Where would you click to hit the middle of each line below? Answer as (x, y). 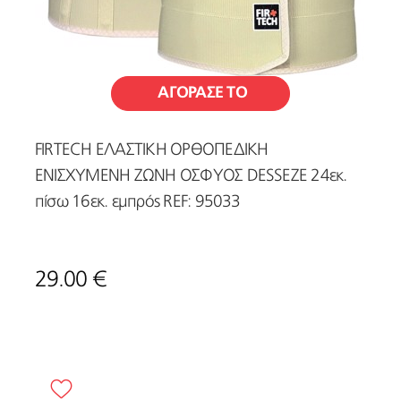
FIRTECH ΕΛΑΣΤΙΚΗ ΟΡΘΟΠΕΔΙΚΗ (152, 151)
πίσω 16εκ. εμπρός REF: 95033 (138, 203)
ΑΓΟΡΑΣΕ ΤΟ (203, 94)
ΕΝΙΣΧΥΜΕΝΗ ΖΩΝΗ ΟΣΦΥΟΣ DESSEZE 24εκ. (191, 177)
